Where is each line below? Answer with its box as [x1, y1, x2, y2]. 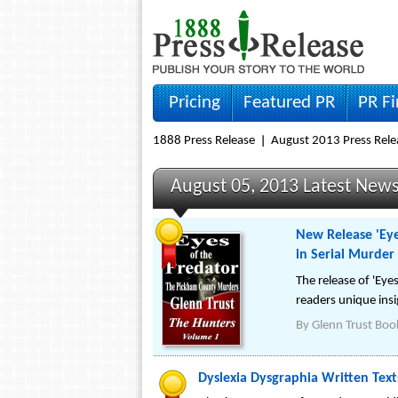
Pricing [169, 93, 220, 112]
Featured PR [243, 93, 335, 112]
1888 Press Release [153, 134, 255, 147]
